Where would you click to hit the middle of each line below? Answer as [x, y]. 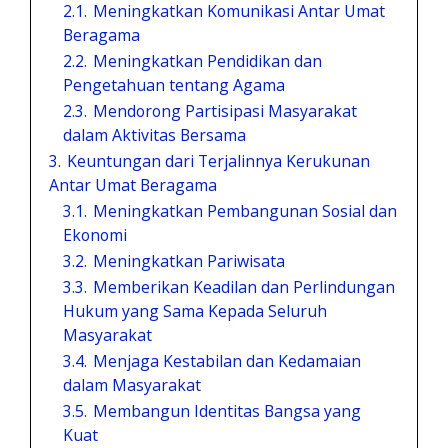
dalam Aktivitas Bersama [154, 135]
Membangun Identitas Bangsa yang [227, 411]
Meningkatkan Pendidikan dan [207, 61]
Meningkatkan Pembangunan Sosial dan [245, 211]
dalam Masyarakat [132, 385]
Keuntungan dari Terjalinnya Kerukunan [218, 161]
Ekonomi [95, 235]
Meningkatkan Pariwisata [189, 261]
